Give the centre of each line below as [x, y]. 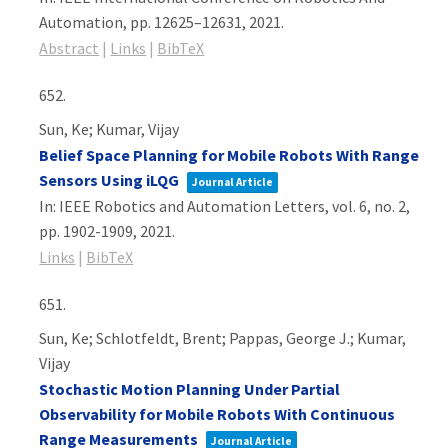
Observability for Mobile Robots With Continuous [217, 414]
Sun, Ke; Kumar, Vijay [109, 129]
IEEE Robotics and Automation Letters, [196, 206]
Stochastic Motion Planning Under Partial [190, 389]
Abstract [69, 48]
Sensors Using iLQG [109, 180]
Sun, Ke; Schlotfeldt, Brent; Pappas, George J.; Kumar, [223, 338]
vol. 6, [353, 206]
